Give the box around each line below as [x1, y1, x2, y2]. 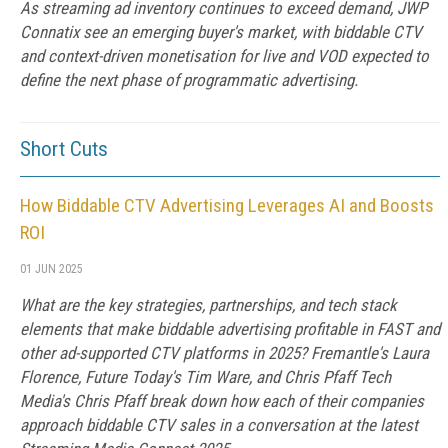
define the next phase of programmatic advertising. [20, 70, 358, 90]
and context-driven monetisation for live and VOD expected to [20, 46, 429, 66]
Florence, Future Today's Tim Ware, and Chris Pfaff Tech [20, 367, 391, 387]
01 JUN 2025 [20, 262, 83, 276]
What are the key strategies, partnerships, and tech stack [20, 295, 397, 315]
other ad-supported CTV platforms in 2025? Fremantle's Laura [20, 343, 429, 363]
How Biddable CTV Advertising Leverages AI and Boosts [20, 194, 434, 217]
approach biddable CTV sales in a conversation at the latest [20, 415, 418, 435]
